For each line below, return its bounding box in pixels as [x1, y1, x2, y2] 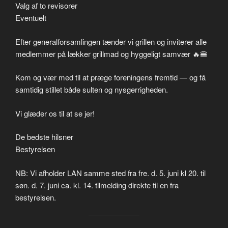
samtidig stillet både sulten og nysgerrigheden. [15, 84, 168, 95]
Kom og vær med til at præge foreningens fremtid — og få [15, 72, 206, 83]
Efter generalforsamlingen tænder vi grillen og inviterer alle [15, 36, 207, 47]
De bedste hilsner [15, 131, 73, 142]
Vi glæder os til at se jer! [15, 107, 95, 119]
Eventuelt [15, 12, 46, 23]
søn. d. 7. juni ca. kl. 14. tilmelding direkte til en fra [15, 179, 179, 190]
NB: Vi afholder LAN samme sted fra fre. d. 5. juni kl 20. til [15, 167, 206, 178]
